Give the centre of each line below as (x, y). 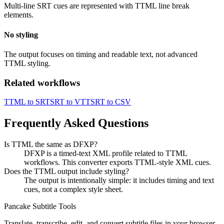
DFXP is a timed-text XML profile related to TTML (105, 153)
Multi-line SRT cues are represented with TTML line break (97, 6)
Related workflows (42, 82)
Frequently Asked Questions (76, 123)
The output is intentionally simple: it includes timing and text (119, 180)
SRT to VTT (70, 102)
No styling (21, 34)
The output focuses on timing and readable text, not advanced (101, 54)
